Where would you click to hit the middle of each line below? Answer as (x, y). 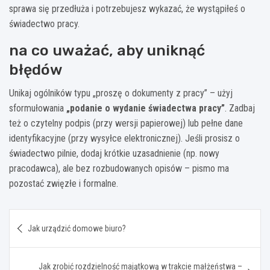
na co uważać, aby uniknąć (107, 50)
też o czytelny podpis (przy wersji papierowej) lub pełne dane (126, 123)
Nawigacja (47, 218)
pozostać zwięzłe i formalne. (64, 183)
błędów (36, 69)
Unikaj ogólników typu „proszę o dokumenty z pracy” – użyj (121, 93)
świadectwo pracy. (44, 24)
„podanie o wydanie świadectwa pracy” (146, 108)
